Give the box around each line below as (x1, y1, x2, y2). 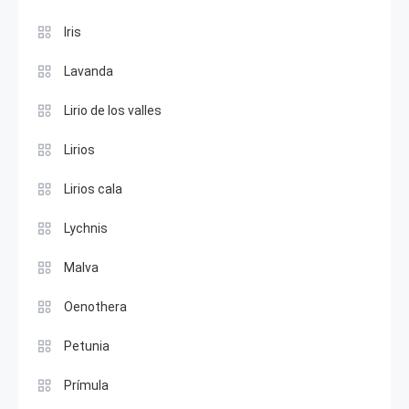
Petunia (64, 338, 110, 353)
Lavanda (64, 63, 113, 79)
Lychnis (64, 220, 108, 236)
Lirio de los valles (64, 102, 162, 118)
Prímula (64, 377, 109, 393)
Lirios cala (64, 181, 122, 196)
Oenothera (64, 299, 127, 314)
